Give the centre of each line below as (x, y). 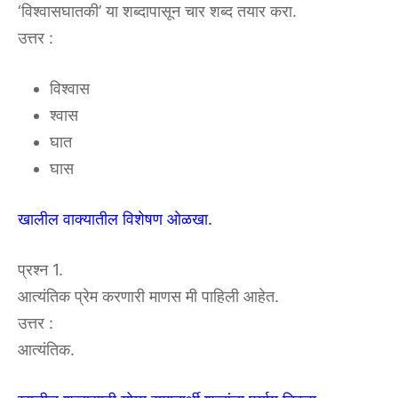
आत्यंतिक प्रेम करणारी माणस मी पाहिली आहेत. (148, 297)
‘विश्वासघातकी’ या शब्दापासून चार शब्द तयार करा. (157, 12)
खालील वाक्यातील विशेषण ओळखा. (115, 219)
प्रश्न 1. (40, 270)
